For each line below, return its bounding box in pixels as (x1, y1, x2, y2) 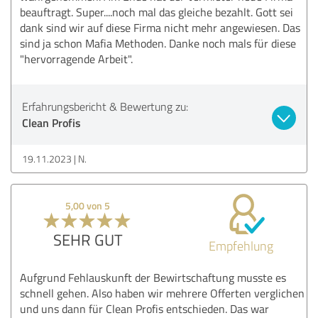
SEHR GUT (53, 228, 123, 251)
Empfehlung (208, 236, 273, 254)
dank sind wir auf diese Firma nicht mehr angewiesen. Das (20, 19, 300, 35)
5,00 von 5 (65, 198, 111, 212)
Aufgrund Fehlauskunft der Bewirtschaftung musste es (20, 269, 286, 285)
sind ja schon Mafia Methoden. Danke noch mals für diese (20, 35, 296, 51)
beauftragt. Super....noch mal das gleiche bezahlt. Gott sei (20, 4, 293, 20)
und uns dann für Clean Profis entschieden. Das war (20, 300, 269, 317)
